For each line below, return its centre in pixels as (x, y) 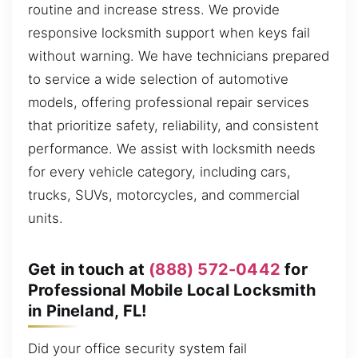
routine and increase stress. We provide (154, 10)
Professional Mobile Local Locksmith (172, 290)
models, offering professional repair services (169, 103)
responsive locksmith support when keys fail (169, 33)
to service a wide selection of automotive (158, 80)
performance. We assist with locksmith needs (172, 149)
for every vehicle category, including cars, (159, 172)
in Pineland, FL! (88, 310)
